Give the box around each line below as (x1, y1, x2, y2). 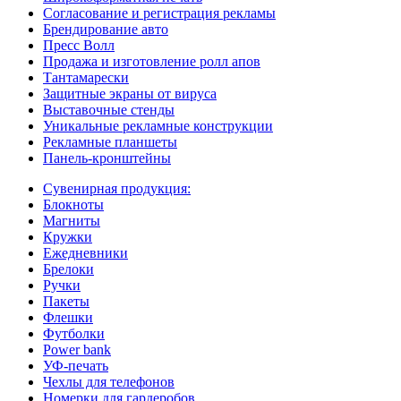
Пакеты (43, 293, 90, 309)
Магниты (43, 212, 100, 228)
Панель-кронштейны (43, 149, 171, 166)
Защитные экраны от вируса (43, 85, 217, 101)
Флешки (43, 309, 93, 325)
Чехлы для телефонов (43, 373, 175, 389)
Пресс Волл (43, 37, 115, 53)
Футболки (43, 325, 105, 341)
